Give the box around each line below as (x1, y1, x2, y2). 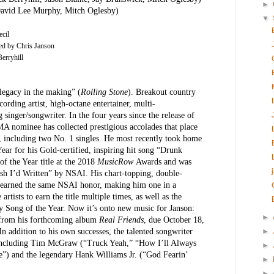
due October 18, (149, 215, 204, 224)
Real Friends (99, 215, 144, 224)
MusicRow (97, 157, 136, 166)
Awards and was (136, 157, 191, 166)
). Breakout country (128, 87, 196, 97)
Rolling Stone (81, 87, 128, 97)
